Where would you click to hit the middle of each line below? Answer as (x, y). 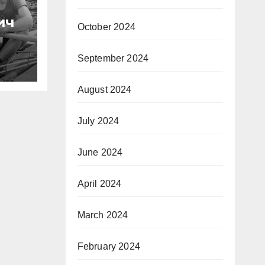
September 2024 (113, 59)
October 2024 (106, 27)
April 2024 (99, 184)
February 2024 (109, 247)
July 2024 (98, 121)
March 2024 (103, 215)
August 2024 (104, 90)
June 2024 (100, 153)
